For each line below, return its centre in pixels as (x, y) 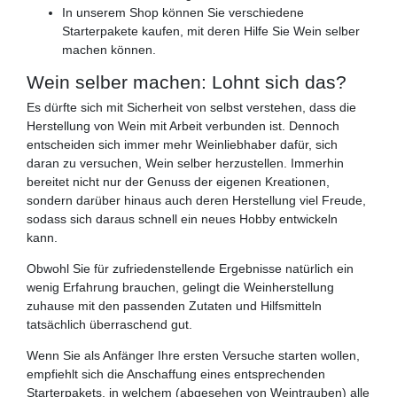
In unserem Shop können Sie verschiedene (183, 13)
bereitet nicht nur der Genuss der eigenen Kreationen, (178, 182)
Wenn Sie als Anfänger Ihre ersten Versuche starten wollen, (193, 356)
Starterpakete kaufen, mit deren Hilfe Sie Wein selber (211, 31)
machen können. (109, 50)
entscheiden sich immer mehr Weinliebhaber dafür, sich (182, 145)
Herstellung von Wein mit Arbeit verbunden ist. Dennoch (183, 126)
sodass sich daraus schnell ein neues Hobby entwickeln (182, 219)
